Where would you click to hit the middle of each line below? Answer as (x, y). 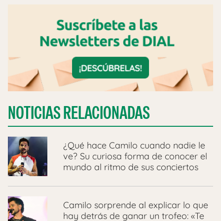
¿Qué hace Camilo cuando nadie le (134, 145)
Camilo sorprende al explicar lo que (136, 205)
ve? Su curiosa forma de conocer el (135, 156)
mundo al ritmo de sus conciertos (131, 167)
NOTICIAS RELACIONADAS (79, 112)
